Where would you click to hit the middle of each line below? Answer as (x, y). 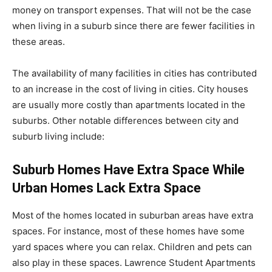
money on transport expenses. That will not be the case (132, 10)
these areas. (39, 42)
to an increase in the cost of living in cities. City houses (130, 89)
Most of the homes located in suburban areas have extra (133, 215)
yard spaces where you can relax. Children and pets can (132, 247)
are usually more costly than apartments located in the (129, 105)
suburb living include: (58, 136)
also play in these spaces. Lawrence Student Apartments (134, 263)
